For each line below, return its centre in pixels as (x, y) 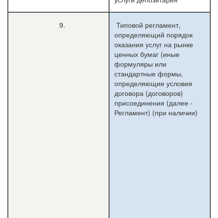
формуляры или (140, 64)
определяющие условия (153, 83)
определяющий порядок (154, 35)
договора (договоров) (149, 93)
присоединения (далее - (154, 103)
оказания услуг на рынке (154, 44)
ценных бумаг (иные (147, 54)
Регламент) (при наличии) (157, 112)
